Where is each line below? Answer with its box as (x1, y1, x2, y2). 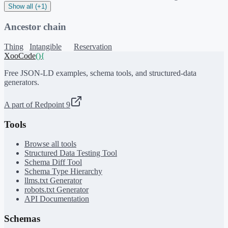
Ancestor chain (4, 21, 66, 33)
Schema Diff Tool (24, 158, 82, 167)
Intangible (30, 42, 62, 51)
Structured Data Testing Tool (24, 149, 117, 158)
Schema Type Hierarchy (24, 167, 102, 176)
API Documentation (24, 194, 89, 204)
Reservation (74, 42, 112, 51)
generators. (4, 77, 39, 87)
